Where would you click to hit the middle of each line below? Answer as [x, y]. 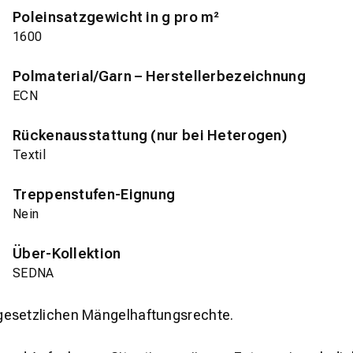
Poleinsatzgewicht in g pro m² [116, 17]
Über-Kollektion [67, 254]
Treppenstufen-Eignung [94, 195]
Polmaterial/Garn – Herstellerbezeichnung [159, 76]
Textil [29, 155]
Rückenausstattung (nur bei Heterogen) [150, 136]
